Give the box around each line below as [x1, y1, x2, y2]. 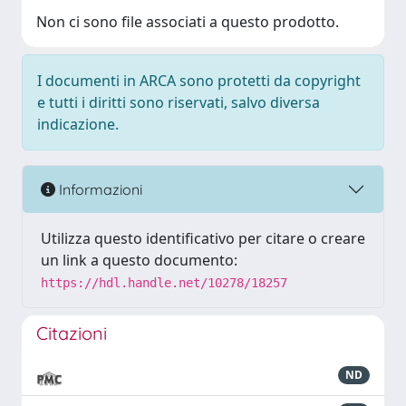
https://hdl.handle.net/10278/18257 [41, 275, 287, 290]
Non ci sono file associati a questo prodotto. [36, 12, 339, 32]
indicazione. [37, 114, 119, 134]
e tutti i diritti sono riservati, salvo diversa [37, 92, 320, 112]
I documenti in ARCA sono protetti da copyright [37, 71, 361, 91]
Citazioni [36, 322, 107, 344]
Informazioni [55, 179, 142, 198]
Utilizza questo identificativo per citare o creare [41, 228, 365, 248]
